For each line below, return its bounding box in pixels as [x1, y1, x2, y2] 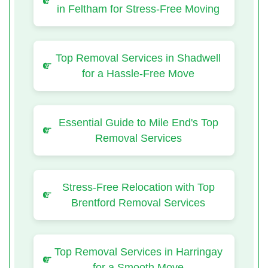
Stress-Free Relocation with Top [62, 181, 215, 193]
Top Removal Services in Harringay [54, 245, 223, 258]
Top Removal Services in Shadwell [56, 51, 221, 64]
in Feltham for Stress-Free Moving [57, 2, 220, 15]
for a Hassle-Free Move [82, 67, 194, 80]
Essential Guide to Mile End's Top [58, 116, 218, 129]
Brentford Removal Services [71, 196, 205, 209]
